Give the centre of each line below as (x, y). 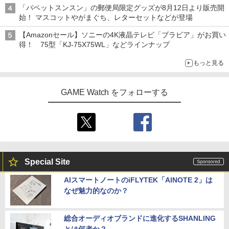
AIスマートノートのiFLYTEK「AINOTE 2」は (138, 180)
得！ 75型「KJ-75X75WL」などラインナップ (94, 45)
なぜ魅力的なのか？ (96, 191)
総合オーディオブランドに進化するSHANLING (140, 219)
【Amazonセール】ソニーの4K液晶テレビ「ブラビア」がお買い (122, 35)
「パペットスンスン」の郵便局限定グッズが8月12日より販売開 (122, 8)
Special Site (47, 162)
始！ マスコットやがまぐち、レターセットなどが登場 (106, 18)
